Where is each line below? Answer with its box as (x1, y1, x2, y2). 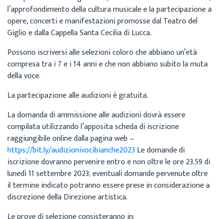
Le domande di (135, 144, 185, 157)
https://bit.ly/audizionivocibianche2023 (7, 144, 135, 157)
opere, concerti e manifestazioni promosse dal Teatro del (7, 15, 197, 28)
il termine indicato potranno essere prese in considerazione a (7, 179, 210, 192)
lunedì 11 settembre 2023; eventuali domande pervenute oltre (7, 167, 208, 180)
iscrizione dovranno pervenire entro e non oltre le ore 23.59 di (7, 155, 210, 169)
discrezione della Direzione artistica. (7, 191, 128, 204)
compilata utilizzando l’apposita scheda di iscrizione (7, 120, 179, 133)
